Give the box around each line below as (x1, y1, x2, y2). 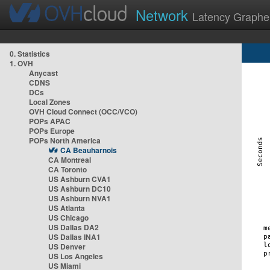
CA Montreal (48, 154, 91, 165)
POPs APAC (29, 116, 71, 127)
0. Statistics (10, 48, 50, 59)
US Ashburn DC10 (48, 183, 111, 194)
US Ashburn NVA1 (48, 193, 111, 204)
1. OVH (10, 58, 33, 69)
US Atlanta (48, 202, 85, 213)
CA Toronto (48, 164, 87, 175)
